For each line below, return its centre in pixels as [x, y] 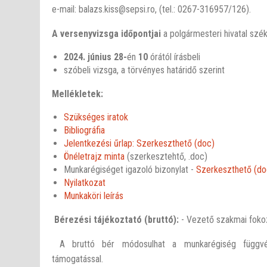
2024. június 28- [96, 57]
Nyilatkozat [85, 183]
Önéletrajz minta [94, 157]
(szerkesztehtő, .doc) [166, 157]
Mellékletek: [79, 94]
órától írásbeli [174, 57]
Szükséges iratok [96, 117]
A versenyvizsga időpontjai [107, 34]
